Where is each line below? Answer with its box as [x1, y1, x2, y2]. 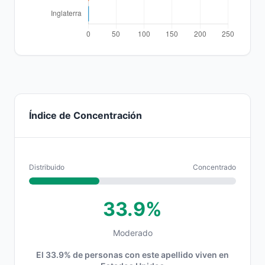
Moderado [112, 228, 153, 238]
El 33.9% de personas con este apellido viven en [36, 250, 229, 260]
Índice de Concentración [29, 109, 142, 121]
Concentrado [193, 163, 236, 172]
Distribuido [29, 163, 64, 172]
